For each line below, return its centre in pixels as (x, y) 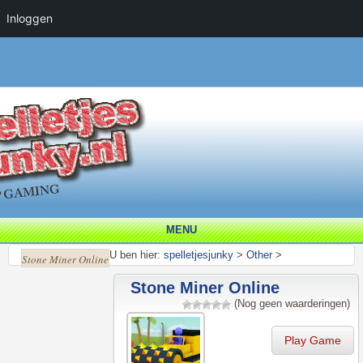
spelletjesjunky (199, 255)
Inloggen (30, 18)
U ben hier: (135, 255)
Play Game (313, 340)
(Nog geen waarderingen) (290, 303)
